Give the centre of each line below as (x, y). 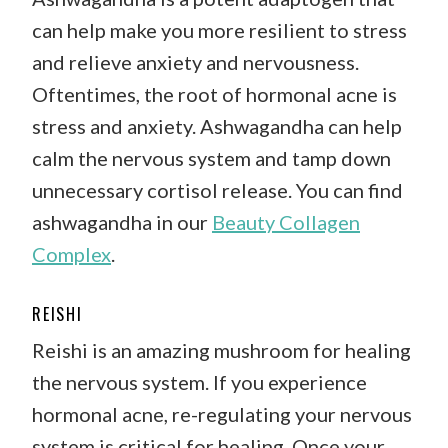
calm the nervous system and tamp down (211, 157)
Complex (71, 253)
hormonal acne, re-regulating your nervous (222, 413)
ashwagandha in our (122, 221)
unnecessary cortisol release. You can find (217, 189)
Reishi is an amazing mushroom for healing (221, 349)
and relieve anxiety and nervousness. (195, 61)
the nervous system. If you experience (199, 381)
